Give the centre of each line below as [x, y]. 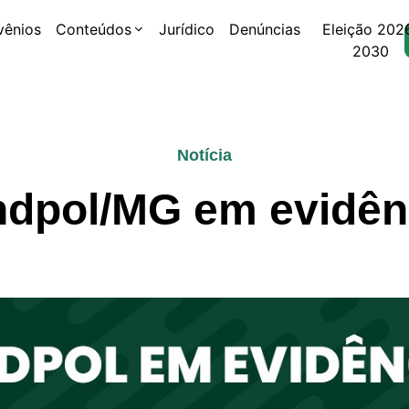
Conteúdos [94, 29]
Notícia [204, 155]
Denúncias [265, 29]
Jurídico [187, 29]
